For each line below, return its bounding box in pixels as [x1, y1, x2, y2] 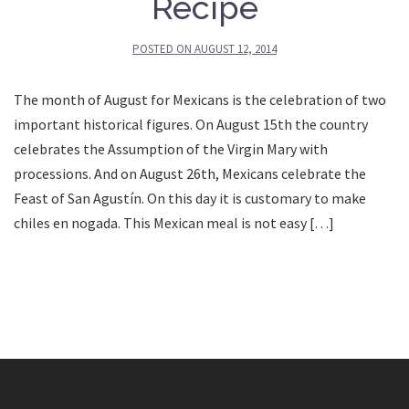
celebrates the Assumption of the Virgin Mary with [14, 139, 328, 158]
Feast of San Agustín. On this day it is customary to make [14, 188, 366, 207]
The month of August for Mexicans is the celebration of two [14, 89, 386, 109]
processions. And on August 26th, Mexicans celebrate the [14, 163, 366, 183]
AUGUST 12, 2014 [194, 40, 277, 57]
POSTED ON [132, 40, 194, 57]
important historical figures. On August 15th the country [14, 114, 368, 133]
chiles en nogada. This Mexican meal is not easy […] [14, 213, 334, 232]
